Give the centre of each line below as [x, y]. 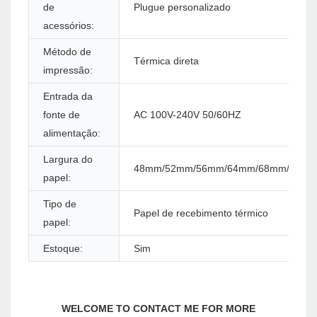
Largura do [68, 160]
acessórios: [69, 26]
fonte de [62, 115]
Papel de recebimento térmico [201, 213]
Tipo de [60, 204]
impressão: [68, 70]
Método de [67, 52]
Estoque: [63, 249]
